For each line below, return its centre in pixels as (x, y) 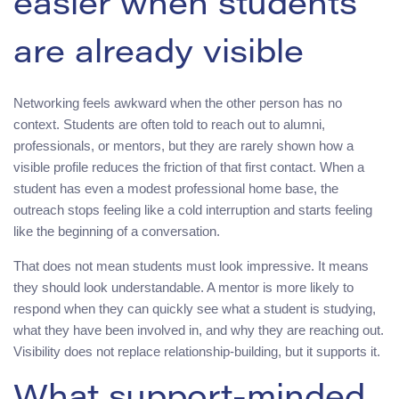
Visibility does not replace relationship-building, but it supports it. (197, 352)
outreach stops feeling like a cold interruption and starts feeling (193, 210)
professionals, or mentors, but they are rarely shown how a (183, 146)
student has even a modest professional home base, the (176, 189)
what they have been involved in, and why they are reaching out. (199, 330)
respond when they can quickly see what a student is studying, (195, 309)
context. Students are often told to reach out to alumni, (169, 125)
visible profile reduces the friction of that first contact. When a (189, 167)
